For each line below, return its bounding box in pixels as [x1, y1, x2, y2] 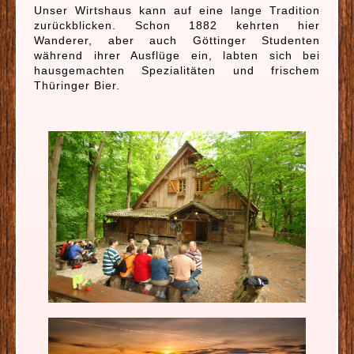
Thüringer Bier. [34, 79, 120, 92]
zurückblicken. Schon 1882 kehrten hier [34, 19, 320, 32]
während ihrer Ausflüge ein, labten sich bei [34, 49, 320, 62]
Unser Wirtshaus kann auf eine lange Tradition [34, 4, 320, 17]
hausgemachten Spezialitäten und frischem [34, 64, 320, 77]
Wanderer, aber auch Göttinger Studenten [34, 34, 320, 47]
